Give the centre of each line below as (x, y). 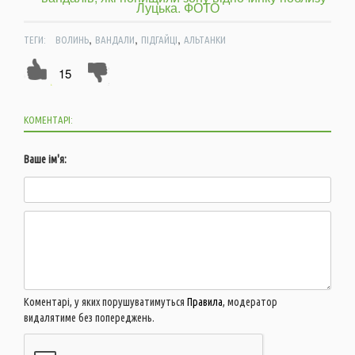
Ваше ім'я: (45, 159)
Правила (205, 302)
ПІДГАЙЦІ (159, 39)
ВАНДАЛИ (115, 39)
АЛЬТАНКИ (204, 39)
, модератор (250, 302)
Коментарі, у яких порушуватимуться (105, 302)
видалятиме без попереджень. (89, 317)
